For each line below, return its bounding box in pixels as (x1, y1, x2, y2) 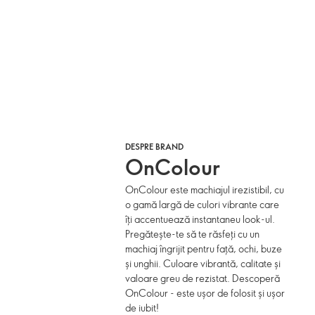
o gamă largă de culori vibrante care (125, 198, 280, 211)
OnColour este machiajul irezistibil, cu (125, 183, 285, 196)
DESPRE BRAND (125, 141, 184, 152)
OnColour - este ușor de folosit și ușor (125, 286, 285, 300)
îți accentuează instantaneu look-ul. (125, 212, 276, 226)
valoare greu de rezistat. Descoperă (125, 271, 281, 285)
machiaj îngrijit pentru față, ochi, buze (125, 242, 283, 255)
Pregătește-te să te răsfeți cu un (125, 227, 260, 240)
